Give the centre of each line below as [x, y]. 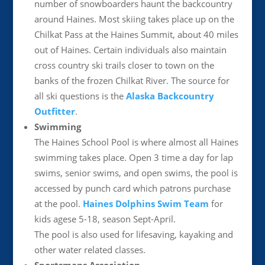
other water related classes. [90, 250]
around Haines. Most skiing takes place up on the [134, 19]
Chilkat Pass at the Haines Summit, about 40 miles [136, 34]
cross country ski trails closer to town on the [124, 65]
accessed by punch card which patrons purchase [132, 188]
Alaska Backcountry [170, 96]
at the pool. [58, 203]
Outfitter [54, 111]
